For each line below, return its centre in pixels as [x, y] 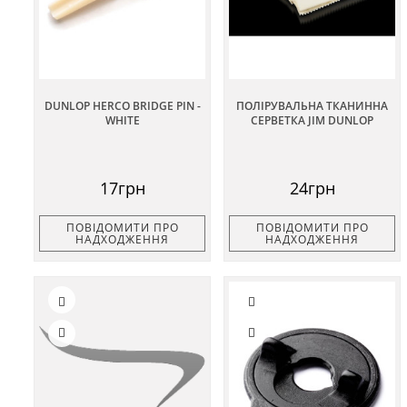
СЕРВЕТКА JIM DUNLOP [312, 120]
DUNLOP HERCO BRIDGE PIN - [122, 105]
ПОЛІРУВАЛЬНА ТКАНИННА [312, 105]
